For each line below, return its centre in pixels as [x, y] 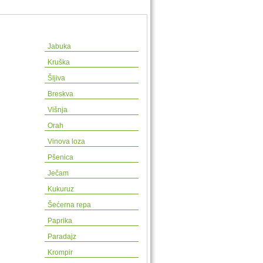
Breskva [60, 94]
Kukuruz [61, 189]
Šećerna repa [69, 205]
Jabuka [59, 46]
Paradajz [62, 237]
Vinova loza [66, 141]
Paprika [60, 221]
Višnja [58, 110]
